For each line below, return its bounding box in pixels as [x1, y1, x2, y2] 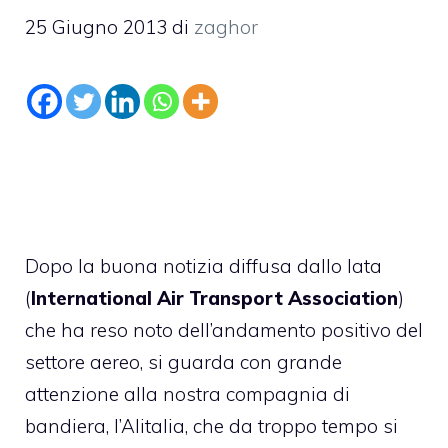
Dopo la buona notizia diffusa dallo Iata [25, 253, 382, 278]
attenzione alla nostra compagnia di [25, 381, 350, 406]
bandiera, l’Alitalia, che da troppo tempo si [25, 413, 398, 438]
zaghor [194, 14, 258, 39]
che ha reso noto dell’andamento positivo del [25, 317, 423, 342]
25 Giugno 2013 [25, 14, 167, 39]
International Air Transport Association [31, 285, 398, 310]
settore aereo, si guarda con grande [25, 349, 342, 374]
